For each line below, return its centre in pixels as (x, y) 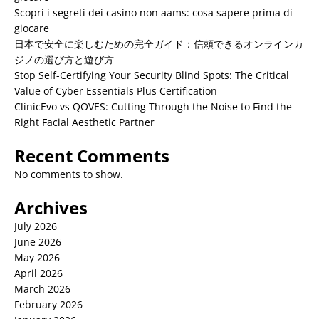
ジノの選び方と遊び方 (64, 59)
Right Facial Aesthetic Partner (84, 122)
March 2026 (42, 289)
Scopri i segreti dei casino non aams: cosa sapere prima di (153, 12)
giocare (32, 28)
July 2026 (36, 226)
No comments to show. (69, 174)
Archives (51, 208)
